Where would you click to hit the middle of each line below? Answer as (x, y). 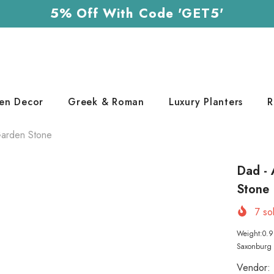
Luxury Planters (206, 102)
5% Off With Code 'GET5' (137, 13)
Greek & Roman (106, 102)
